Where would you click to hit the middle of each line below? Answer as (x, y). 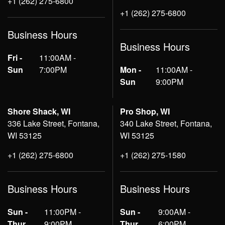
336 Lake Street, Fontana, (53, 123)
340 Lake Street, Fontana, (166, 123)
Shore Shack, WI (39, 111)
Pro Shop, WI (145, 111)
